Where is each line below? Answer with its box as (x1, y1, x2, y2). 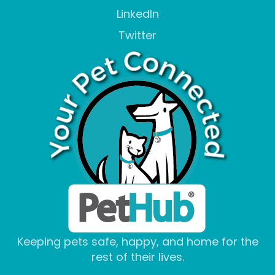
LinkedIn (116, 6, 159, 21)
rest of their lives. (91, 249, 184, 265)
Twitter (118, 28, 157, 43)
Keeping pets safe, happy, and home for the (17, 234, 258, 249)
